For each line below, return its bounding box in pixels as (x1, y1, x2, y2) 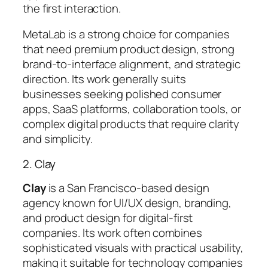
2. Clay (23, 156, 56, 172)
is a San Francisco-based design (45, 180, 209, 196)
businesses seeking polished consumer (23, 86, 222, 102)
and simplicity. (23, 131, 93, 147)
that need (23, 41, 75, 57)
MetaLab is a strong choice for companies (23, 26, 230, 42)
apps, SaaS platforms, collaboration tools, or (23, 101, 241, 117)
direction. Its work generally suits (23, 71, 186, 87)
